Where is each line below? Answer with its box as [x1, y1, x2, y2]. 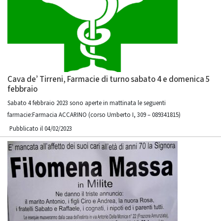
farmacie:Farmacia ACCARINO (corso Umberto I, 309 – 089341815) [7, 110, 181, 119]
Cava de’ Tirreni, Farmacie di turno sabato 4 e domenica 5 [7, 74, 210, 85]
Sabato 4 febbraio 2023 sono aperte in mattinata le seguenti [7, 99, 166, 108]
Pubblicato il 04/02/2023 [9, 124, 72, 133]
